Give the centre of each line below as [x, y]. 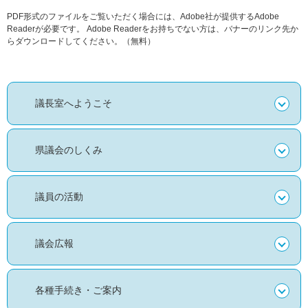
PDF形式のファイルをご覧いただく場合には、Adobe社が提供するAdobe [143, 17]
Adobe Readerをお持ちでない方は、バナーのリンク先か [191, 29]
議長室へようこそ [74, 103]
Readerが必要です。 [46, 29]
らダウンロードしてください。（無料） [81, 42]
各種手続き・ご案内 [78, 290]
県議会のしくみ [69, 150]
